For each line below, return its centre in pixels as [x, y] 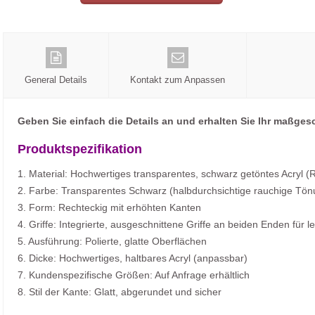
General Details [56, 80]
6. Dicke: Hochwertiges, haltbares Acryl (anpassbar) [133, 258]
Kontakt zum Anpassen [178, 80]
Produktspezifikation [80, 149]
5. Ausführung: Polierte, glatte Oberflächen [112, 242]
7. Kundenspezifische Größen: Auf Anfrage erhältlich [134, 275]
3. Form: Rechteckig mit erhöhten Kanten [109, 208]
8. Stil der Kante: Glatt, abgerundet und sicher [120, 292]
